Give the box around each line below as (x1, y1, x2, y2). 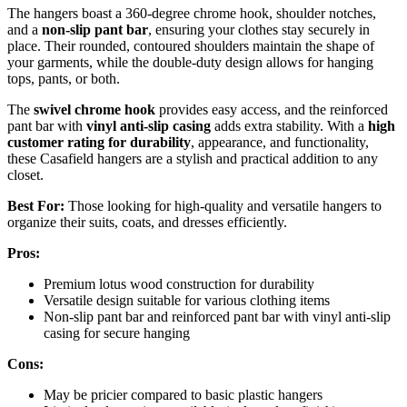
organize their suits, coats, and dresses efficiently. (7, 213, 287, 230)
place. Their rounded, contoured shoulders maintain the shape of (7, 37, 374, 54)
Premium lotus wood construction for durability (44, 275, 314, 292)
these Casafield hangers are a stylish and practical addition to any (7, 150, 378, 166)
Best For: (7, 197, 65, 213)
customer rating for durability (7, 134, 191, 150)
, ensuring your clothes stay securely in (148, 21, 370, 37)
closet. (7, 166, 44, 183)
